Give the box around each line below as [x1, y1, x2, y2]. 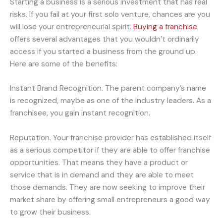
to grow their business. [10, 207, 91, 218]
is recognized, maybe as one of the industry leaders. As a [10, 96, 211, 106]
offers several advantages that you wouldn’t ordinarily [10, 34, 199, 44]
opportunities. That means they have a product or [10, 158, 188, 168]
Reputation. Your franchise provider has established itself [10, 133, 211, 143]
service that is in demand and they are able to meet [10, 170, 194, 180]
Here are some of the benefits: [10, 58, 117, 69]
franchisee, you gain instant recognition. [10, 108, 150, 118]
